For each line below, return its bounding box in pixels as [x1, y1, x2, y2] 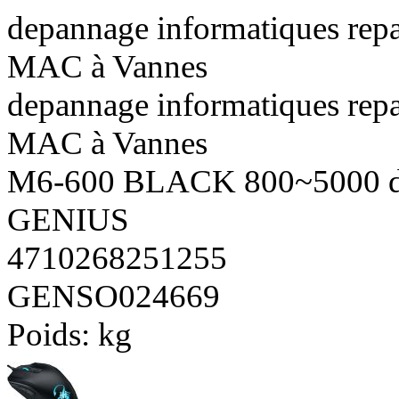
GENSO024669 [7, 277, 220, 314]
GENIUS [7, 200, 129, 238]
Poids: [7, 315, 98, 353]
